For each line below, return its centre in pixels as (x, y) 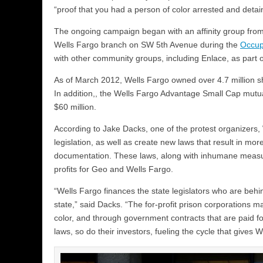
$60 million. (75, 107)
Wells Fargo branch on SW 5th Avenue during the (147, 44)
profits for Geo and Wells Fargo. (114, 169)
